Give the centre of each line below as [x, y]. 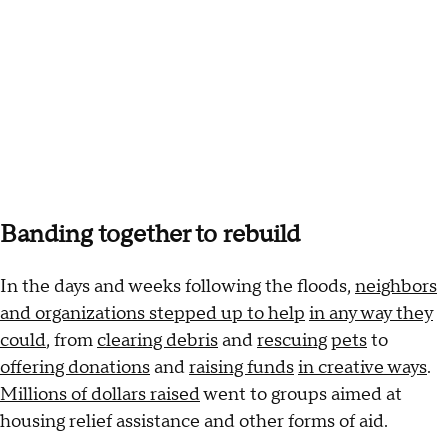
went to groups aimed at [301, 395]
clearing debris [157, 341]
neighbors [396, 287]
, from [71, 341]
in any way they [371, 314]
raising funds [241, 368]
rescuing [292, 341]
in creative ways [362, 368]
